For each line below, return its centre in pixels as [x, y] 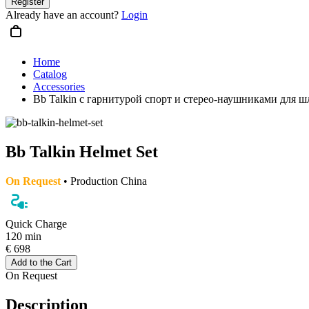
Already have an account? [63, 15]
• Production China [104, 181]
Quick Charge [36, 223]
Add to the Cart [41, 262]
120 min [23, 236]
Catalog [50, 74]
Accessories [59, 87]
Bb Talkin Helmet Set [82, 151]
